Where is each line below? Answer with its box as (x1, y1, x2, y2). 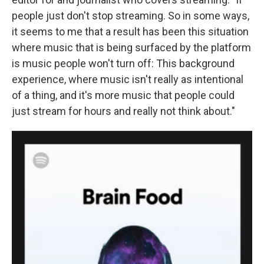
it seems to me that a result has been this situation (12, 25, 249, 38)
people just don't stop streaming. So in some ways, (12, 9, 249, 22)
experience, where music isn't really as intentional (12, 73, 243, 86)
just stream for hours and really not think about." (12, 105, 235, 118)
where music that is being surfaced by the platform (12, 41, 251, 54)
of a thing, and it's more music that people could (12, 89, 235, 102)
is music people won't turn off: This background (12, 57, 235, 70)
